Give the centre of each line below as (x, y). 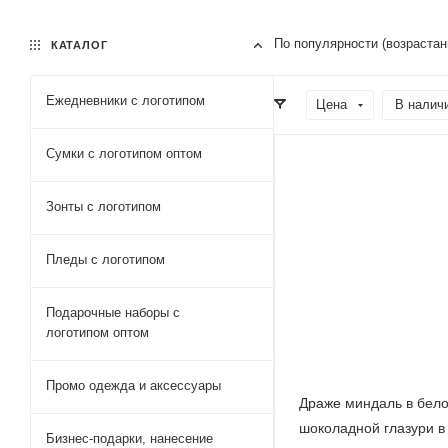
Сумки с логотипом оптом (124, 153)
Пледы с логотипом (105, 259)
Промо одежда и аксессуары (133, 385)
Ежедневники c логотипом (125, 100)
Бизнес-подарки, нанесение (129, 438)
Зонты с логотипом (103, 206)
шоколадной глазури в (372, 427)
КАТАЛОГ (77, 44)
